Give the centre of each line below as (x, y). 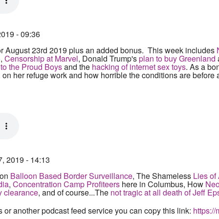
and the (76, 67)
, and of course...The (74, 192)
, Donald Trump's (108, 58)
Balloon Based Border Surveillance (71, 176)
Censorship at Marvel (41, 58)
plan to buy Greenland (176, 58)
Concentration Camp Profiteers (66, 184)
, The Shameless (163, 176)
